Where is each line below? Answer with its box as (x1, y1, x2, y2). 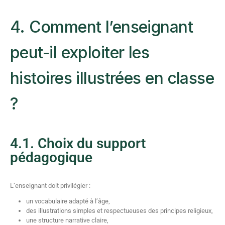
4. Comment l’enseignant (10, 17, 193, 37)
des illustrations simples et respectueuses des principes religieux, (26, 207, 213, 214)
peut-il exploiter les (10, 43, 150, 62)
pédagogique (10, 149, 92, 166)
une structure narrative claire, (26, 216, 108, 224)
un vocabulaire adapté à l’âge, (26, 197, 110, 205)
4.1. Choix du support (10, 135, 146, 152)
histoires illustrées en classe (10, 68, 214, 88)
